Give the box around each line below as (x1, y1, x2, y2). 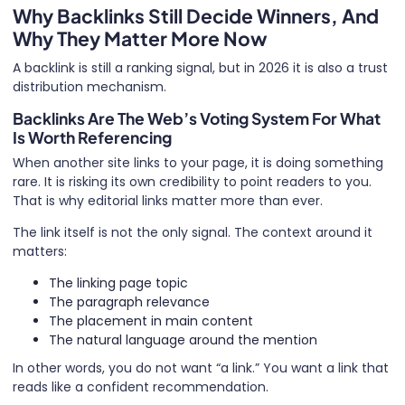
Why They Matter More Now (13, 25, 268, 51)
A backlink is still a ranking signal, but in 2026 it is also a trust (13, 59, 388, 77)
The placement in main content (49, 312, 253, 330)
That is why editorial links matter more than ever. (13, 192, 323, 210)
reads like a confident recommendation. (13, 378, 268, 396)
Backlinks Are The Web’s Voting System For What (13, 108, 381, 128)
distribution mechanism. (13, 78, 166, 96)
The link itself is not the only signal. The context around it (13, 223, 372, 241)
